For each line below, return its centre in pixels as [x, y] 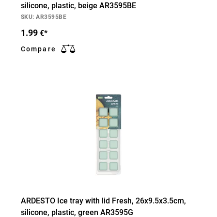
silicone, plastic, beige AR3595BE [78, 6]
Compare [39, 49]
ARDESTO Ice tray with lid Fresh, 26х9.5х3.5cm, [103, 201]
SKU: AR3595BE [44, 17]
